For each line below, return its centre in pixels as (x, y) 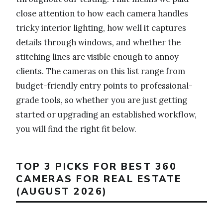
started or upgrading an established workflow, (106, 114)
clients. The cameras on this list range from (101, 71)
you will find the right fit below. (76, 129)
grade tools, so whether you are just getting (102, 100)
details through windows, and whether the (98, 42)
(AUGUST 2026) (62, 191)
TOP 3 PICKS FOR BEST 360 (96, 166)
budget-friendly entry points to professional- (104, 85)
